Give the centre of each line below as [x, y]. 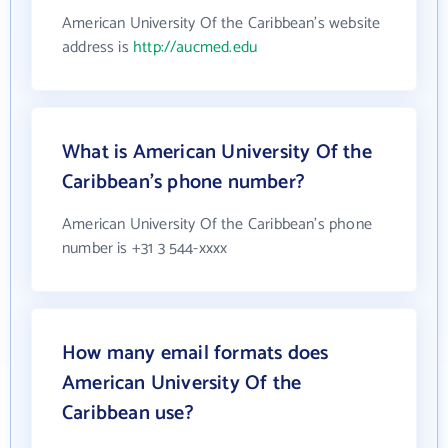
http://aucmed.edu [195, 47]
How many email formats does [195, 353]
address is [97, 47]
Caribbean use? [128, 413]
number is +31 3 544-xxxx [145, 248]
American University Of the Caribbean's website [221, 23]
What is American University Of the [217, 152]
